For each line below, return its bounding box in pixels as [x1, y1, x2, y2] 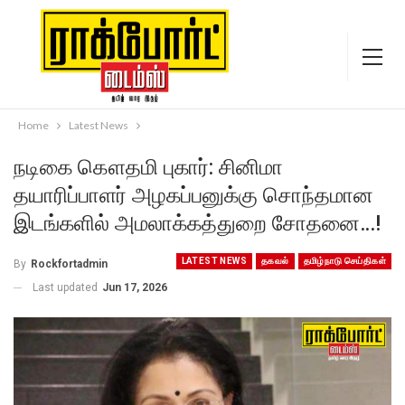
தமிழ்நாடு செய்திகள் [303, 256, 386, 266]
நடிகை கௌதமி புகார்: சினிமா [14, 155, 283, 180]
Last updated [33, 280, 100, 294]
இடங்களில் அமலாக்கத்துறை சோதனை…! [14, 211, 381, 236]
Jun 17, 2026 [102, 280, 167, 294]
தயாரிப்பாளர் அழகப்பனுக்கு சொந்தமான [14, 183, 373, 208]
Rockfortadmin [31, 257, 108, 270]
